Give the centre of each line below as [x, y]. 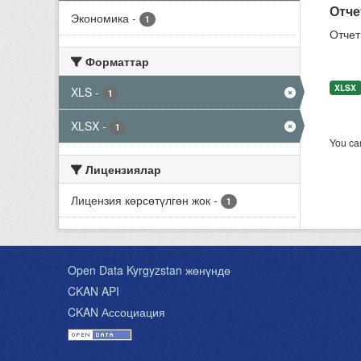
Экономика [100, 18]
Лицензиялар [122, 169]
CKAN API [93, 291]
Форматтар [116, 61]
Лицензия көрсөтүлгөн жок [141, 200]
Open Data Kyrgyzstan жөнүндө [149, 270]
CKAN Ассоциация [116, 312]
